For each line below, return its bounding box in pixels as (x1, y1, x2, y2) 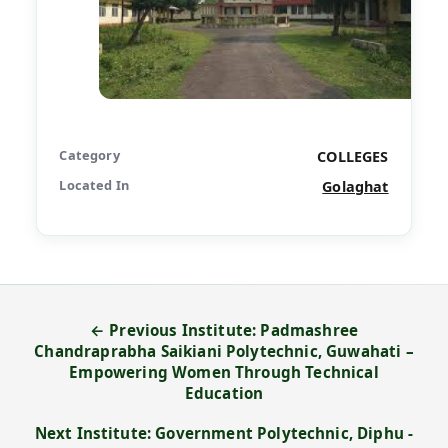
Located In (59, 175, 129, 194)
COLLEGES (317, 146, 389, 166)
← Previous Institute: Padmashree (89, 320, 359, 341)
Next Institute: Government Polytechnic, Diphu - (34, 423, 414, 444)
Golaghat (322, 176, 389, 196)
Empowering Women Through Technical (69, 362, 379, 383)
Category (59, 145, 120, 164)
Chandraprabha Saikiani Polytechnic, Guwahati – (34, 341, 414, 362)
